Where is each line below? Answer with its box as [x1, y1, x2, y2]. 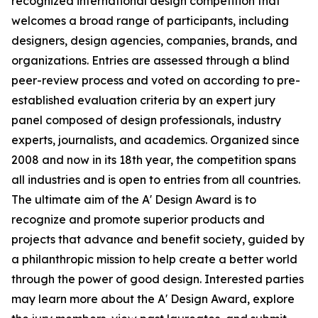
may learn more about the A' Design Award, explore [11, 292, 295, 307]
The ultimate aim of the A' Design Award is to [11, 192, 256, 207]
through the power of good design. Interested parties [11, 272, 304, 287]
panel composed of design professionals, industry [11, 113, 281, 128]
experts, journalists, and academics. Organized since [11, 133, 300, 148]
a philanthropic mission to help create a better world [11, 252, 297, 267]
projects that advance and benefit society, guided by [11, 232, 305, 247]
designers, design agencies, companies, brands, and [11, 33, 297, 48]
